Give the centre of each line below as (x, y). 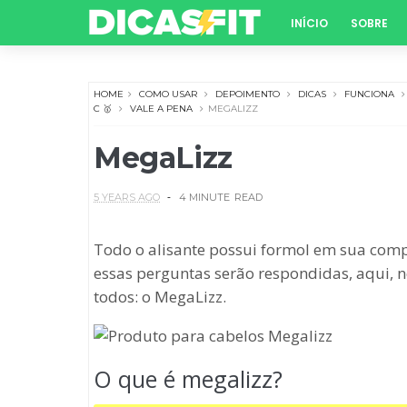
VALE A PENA (161, 109)
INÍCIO (309, 23)
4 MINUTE (204, 197)
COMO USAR (168, 94)
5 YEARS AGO (127, 197)
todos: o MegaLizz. (160, 297)
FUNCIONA (369, 94)
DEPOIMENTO (248, 94)
